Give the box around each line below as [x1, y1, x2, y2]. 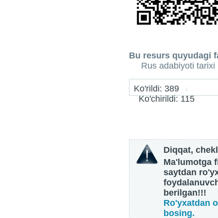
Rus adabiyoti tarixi [141, 61, 215, 71]
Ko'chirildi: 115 [134, 94, 195, 104]
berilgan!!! [163, 188, 206, 198]
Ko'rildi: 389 [134, 84, 186, 94]
